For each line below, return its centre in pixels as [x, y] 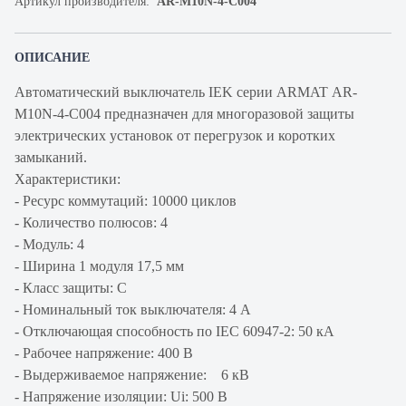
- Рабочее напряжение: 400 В [104, 353]
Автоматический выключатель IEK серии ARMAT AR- [186, 92]
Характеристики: [68, 179]
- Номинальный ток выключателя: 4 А [133, 309]
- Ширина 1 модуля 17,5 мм [99, 266]
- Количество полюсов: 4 [91, 222]
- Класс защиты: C [71, 288]
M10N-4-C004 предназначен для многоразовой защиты [184, 114]
